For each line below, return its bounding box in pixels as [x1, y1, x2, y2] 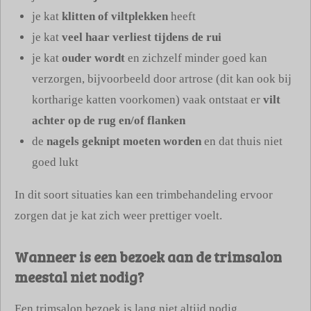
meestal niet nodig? [15, 266, 144, 287]
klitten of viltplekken [62, 10, 168, 24]
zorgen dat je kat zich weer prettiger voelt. [15, 208, 222, 222]
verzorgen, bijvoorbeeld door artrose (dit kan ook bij [32, 72, 292, 86]
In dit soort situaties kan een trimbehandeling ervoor [15, 187, 273, 201]
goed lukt [32, 155, 78, 169]
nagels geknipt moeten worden [47, 135, 201, 149]
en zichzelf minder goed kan [125, 51, 267, 65]
